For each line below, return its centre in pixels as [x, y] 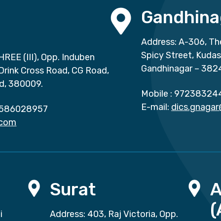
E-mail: [155, 107]
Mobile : [157, 94]
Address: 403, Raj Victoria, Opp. [114, 214]
